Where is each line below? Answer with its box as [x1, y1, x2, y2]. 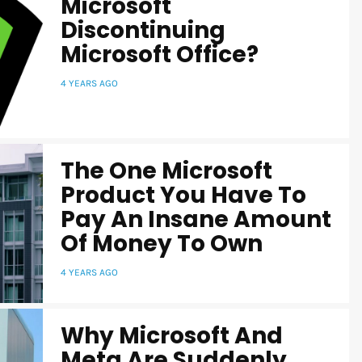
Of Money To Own [61, 227, 263, 259]
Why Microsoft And [61, 319, 283, 351]
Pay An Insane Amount [61, 203, 331, 235]
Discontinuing [61, 14, 225, 46]
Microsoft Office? [61, 38, 259, 70]
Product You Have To [61, 179, 306, 211]
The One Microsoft [61, 154, 272, 187]
